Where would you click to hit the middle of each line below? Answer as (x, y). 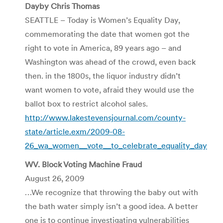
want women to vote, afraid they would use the (110, 89)
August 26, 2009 (55, 178)
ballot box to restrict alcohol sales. (86, 103)
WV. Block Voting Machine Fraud (83, 164)
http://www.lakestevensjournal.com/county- (105, 117)
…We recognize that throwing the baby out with (111, 192)
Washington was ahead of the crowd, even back (110, 61)
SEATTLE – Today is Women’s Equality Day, (103, 20)
